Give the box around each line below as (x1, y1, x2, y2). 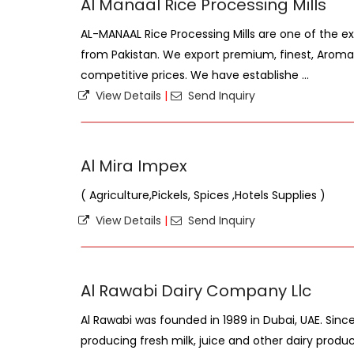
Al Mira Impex (81, 155, 187, 177)
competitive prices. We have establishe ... (81, 67, 309, 83)
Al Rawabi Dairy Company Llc (81, 280, 311, 302)
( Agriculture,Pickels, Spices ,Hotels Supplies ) (81, 187, 326, 203)
